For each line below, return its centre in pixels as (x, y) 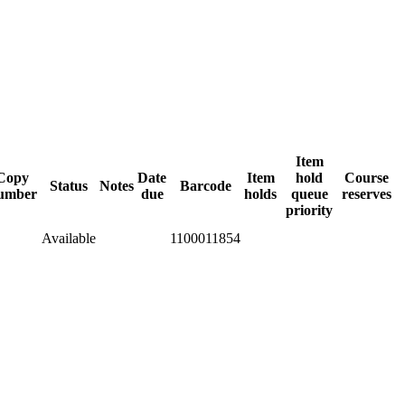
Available (69, 238)
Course (367, 177)
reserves (367, 193)
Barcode (205, 185)
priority (309, 210)
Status (69, 185)
